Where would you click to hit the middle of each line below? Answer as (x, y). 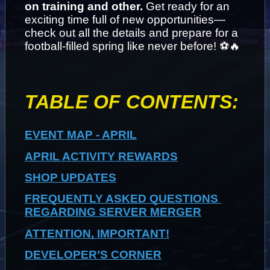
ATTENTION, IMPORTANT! (97, 233)
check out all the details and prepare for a (131, 33)
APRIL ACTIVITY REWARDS (101, 156)
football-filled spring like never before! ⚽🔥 (133, 46)
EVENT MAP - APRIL (81, 135)
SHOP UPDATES (71, 178)
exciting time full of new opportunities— (125, 20)
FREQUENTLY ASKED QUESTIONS (121, 199)
